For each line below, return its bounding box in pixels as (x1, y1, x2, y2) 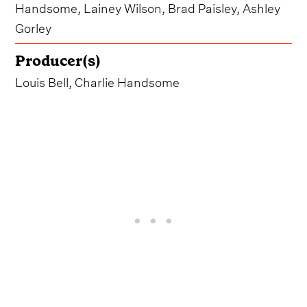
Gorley (15, 16, 52, 36)
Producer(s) (15, 50, 101, 71)
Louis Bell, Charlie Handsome (15, 70, 180, 90)
